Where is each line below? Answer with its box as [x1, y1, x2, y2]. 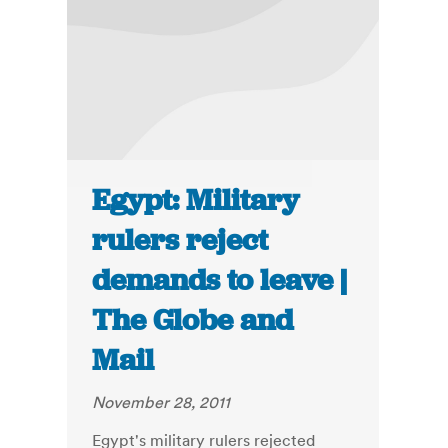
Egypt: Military [92, 181, 300, 220]
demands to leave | [92, 261, 348, 300]
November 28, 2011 [92, 392, 231, 413]
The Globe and [92, 301, 294, 340]
